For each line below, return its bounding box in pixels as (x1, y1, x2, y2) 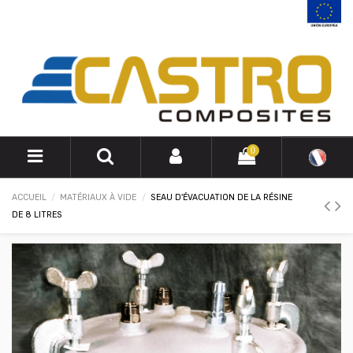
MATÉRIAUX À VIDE (60, 191, 137, 203)
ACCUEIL (12, 191, 46, 203)
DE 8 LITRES (12, 209, 62, 220)
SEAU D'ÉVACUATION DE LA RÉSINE (150, 191, 292, 203)
